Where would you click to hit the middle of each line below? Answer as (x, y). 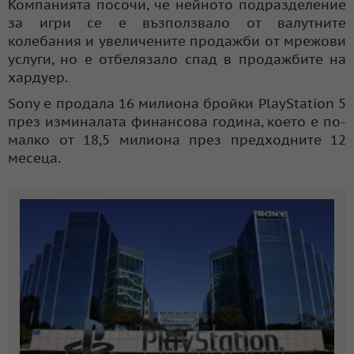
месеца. (34, 158)
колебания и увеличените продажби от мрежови (177, 41)
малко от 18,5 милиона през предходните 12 (177, 139)
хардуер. (38, 77)
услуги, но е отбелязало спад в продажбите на (177, 59)
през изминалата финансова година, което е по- (177, 121)
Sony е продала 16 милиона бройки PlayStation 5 (177, 103)
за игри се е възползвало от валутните (177, 23)
